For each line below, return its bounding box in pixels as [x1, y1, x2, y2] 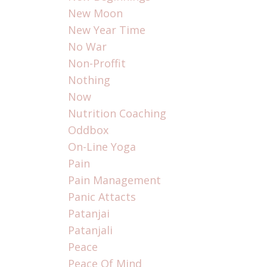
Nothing [67, 73, 110, 88]
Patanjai [67, 206, 110, 221]
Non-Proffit [67, 56, 126, 71]
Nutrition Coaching [67, 106, 166, 121]
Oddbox [67, 123, 108, 138]
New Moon [67, 6, 123, 21]
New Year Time [67, 23, 145, 38]
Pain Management [67, 173, 161, 188]
